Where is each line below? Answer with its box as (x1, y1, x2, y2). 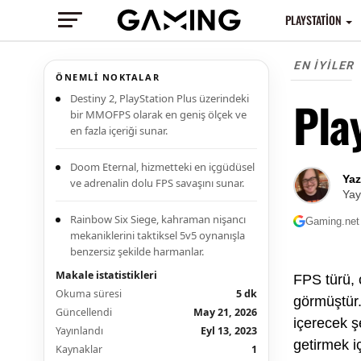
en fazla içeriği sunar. (70, 123, 168, 138)
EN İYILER (293, 59, 358, 72)
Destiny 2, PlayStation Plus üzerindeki (70, 91, 249, 106)
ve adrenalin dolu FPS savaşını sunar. (70, 176, 244, 190)
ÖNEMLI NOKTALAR (56, 71, 160, 83)
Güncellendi (56, 305, 112, 319)
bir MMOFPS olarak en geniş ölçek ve (70, 107, 247, 122)
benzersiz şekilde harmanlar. (70, 244, 204, 259)
